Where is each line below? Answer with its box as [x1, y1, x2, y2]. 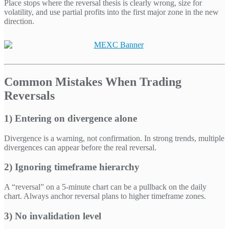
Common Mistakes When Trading [4, 75, 181, 89]
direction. [4, 17, 34, 26]
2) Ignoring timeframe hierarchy [4, 162, 140, 173]
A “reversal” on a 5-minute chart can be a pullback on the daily [4, 182, 207, 192]
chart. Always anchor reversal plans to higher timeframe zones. [4, 192, 206, 201]
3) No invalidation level [4, 210, 101, 221]
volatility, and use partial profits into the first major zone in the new [4, 8, 219, 17]
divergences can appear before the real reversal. [4, 143, 156, 152]
